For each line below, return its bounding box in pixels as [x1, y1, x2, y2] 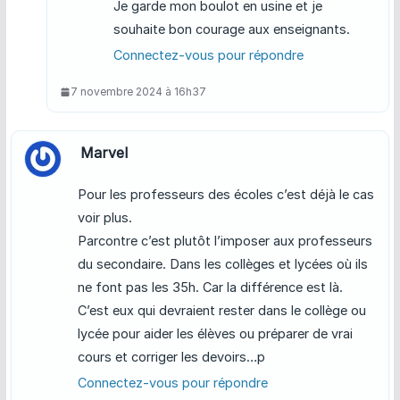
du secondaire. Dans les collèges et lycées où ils [77, 256, 368, 272]
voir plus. [77, 210, 132, 226]
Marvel [79, 144, 128, 162]
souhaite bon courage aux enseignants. [112, 21, 350, 37]
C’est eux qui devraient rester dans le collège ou [77, 303, 366, 319]
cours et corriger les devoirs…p [77, 349, 265, 365]
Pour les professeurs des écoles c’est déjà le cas [77, 187, 374, 203]
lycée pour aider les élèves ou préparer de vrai [77, 326, 353, 342]
